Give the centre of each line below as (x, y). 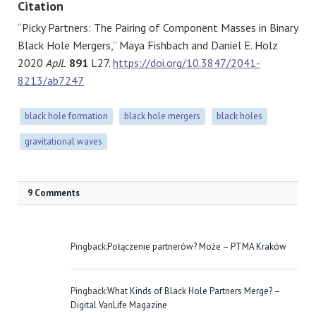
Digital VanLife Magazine (119, 305)
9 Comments (54, 193)
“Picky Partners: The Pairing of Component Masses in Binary (158, 27)
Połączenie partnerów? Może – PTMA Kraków (197, 246)
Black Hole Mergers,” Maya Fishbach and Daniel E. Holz (148, 45)
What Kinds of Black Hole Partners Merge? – (194, 291)
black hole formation (66, 116)
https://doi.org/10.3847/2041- (187, 62)
